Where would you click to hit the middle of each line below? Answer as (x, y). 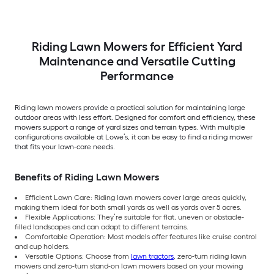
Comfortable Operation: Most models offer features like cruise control (141, 236)
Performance (137, 76)
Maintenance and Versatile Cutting (137, 61)
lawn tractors (152, 256)
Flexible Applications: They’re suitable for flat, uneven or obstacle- (135, 217)
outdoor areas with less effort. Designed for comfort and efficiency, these (135, 117)
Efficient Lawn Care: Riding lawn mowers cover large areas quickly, (136, 197)
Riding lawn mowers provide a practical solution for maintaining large (130, 107)
